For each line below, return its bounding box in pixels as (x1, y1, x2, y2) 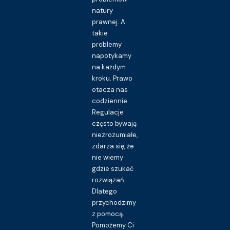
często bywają (92, 119, 137, 128)
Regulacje (92, 107, 124, 117)
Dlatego (92, 186, 118, 196)
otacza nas (92, 85, 128, 94)
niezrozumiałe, (92, 130, 138, 139)
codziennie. (92, 96, 129, 105)
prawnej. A (92, 17, 126, 26)
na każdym (92, 62, 126, 71)
